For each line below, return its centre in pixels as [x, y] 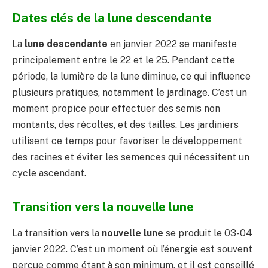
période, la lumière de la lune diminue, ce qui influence [131, 77]
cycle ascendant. [49, 173]
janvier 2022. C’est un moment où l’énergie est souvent [132, 249]
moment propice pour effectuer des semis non [116, 109]
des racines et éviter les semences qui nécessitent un [131, 157]
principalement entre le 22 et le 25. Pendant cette [124, 60]
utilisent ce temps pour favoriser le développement [127, 141]
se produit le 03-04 [208, 233]
